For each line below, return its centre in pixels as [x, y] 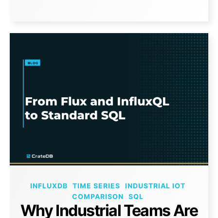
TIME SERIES [96, 186]
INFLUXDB [49, 186]
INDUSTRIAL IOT [155, 186]
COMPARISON [98, 197]
